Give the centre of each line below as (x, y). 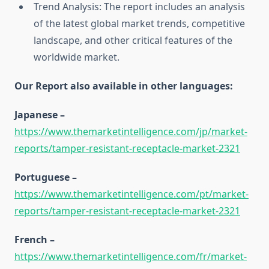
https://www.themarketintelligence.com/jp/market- (131, 132)
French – (35, 240)
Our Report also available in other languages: (124, 86)
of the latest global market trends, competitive (139, 24)
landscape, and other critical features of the (133, 41)
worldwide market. (77, 57)
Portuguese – (46, 177)
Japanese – (40, 115)
